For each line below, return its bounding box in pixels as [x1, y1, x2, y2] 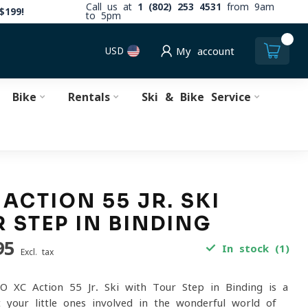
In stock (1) [215, 243, 289, 254]
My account [176, 45, 234, 56]
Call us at [86, 2, 137, 12]
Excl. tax [21, 248, 54, 256]
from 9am [221, 2, 274, 12]
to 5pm [86, 11, 121, 21]
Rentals [67, 91, 110, 102]
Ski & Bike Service [141, 91, 251, 102]
